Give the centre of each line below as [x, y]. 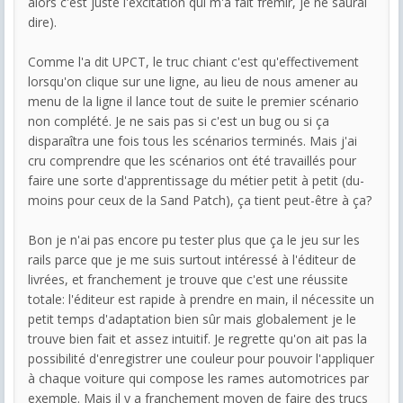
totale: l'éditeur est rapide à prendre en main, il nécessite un [201, 299]
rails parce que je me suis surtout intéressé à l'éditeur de [192, 259]
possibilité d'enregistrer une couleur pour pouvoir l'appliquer [201, 358]
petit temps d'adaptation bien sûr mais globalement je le [192, 318]
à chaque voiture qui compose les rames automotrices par [198, 378]
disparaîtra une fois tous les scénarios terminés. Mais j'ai [193, 140]
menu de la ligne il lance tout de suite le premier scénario [193, 101]
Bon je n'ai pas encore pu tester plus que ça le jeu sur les [194, 239]
